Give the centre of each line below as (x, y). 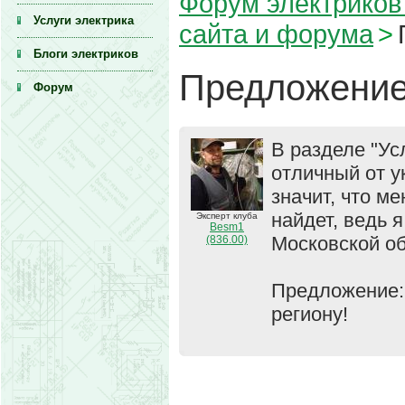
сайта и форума (276, 34)
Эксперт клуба (227, 216)
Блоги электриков (86, 54)
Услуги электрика (84, 20)
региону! (310, 314)
